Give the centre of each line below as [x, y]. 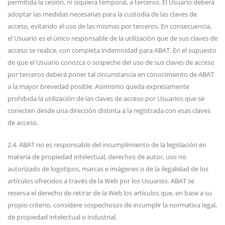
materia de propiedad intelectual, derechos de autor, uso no [97, 157]
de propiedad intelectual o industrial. [62, 217]
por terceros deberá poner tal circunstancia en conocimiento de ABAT [111, 74]
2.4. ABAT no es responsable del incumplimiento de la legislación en [107, 145]
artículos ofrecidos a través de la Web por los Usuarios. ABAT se [101, 181]
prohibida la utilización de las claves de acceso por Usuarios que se [106, 98]
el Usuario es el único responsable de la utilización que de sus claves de [113, 38]
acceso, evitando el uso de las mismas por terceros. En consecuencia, [109, 26]
